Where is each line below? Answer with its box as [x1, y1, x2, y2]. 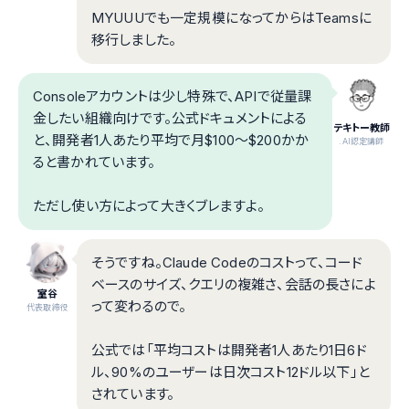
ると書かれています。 [33, 153, 156, 171]
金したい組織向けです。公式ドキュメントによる [33, 110, 308, 127]
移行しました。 [91, 31, 177, 48]
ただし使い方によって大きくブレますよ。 [33, 197, 266, 215]
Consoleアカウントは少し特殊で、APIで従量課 [33, 88, 312, 105]
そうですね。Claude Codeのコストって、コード [91, 254, 363, 271]
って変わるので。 [91, 298, 187, 315]
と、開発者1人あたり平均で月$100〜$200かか [33, 131, 309, 149]
